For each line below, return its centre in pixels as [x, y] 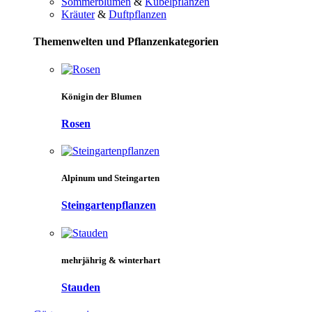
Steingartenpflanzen [109, 205]
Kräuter [78, 14]
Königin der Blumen [101, 96]
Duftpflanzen [138, 14]
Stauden [81, 288]
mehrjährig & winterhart [111, 260]
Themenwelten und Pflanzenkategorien [126, 42]
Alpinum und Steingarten [110, 178]
